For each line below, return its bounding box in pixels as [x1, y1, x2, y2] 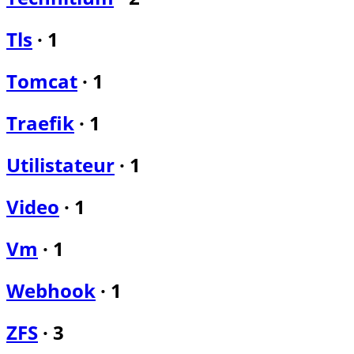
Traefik [6, 110, 74, 137]
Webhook [6, 277, 96, 303]
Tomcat [6, 68, 77, 95]
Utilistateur [6, 152, 115, 179]
